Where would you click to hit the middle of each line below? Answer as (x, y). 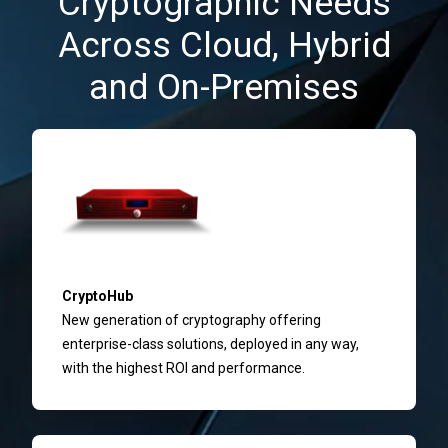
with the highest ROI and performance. (183, 367)
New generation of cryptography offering (191, 319)
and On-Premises (224, 87)
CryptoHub (97, 295)
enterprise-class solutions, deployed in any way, (210, 343)
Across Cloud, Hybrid (224, 45)
